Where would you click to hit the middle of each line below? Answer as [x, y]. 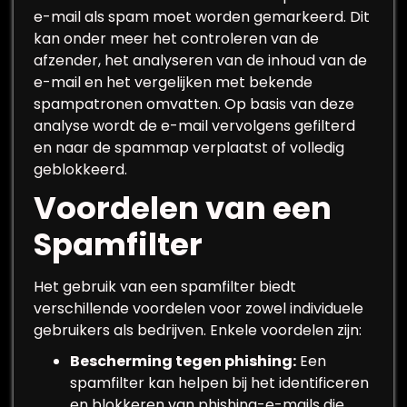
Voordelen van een [183, 208]
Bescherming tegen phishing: [183, 361]
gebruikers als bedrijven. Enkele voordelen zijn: [198, 330]
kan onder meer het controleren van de [176, 39]
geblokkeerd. [80, 169]
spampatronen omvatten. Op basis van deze [194, 104]
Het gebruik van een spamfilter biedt [165, 287]
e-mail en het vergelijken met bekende [173, 82]
